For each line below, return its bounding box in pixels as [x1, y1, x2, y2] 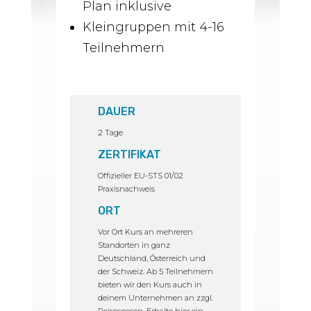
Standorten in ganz [97, 239, 170, 250]
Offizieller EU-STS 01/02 [97, 170, 183, 180]
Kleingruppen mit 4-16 [82, 19, 224, 35]
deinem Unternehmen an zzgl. [97, 292, 213, 303]
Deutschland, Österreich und [97, 253, 205, 263]
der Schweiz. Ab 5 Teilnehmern [97, 266, 213, 276]
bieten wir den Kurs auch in [97, 279, 202, 289]
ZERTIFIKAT [97, 147, 161, 161]
